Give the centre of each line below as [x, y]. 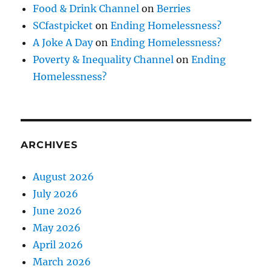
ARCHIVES [49, 144]
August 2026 [64, 176]
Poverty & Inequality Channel [104, 59]
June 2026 [58, 210]
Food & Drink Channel [86, 8]
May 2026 [57, 227]
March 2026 [62, 261]
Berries [174, 8]
